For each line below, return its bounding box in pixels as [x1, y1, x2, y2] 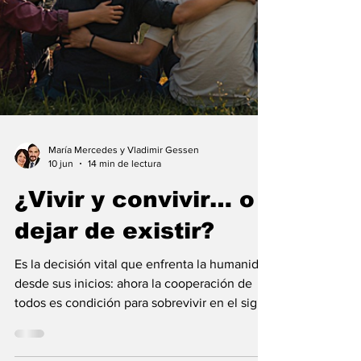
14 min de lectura [88, 283, 161, 295]
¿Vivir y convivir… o [15, 313, 255, 338]
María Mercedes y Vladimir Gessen [48, 270, 199, 281]
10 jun [48, 283, 73, 295]
